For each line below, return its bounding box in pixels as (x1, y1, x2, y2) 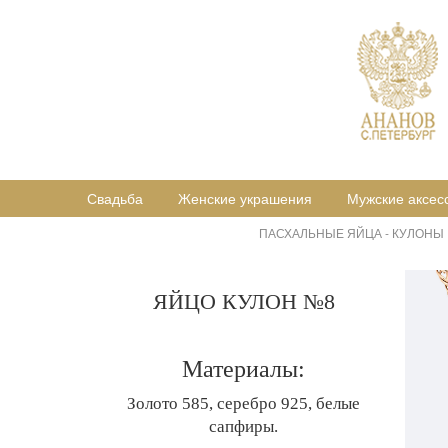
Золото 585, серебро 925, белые (127, 394, 361, 414)
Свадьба (87, 191, 143, 207)
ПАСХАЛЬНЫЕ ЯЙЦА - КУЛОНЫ (259, 224, 444, 241)
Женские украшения (178, 191, 312, 207)
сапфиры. (209, 417, 279, 437)
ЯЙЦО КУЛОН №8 (152, 289, 335, 314)
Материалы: (182, 356, 306, 383)
